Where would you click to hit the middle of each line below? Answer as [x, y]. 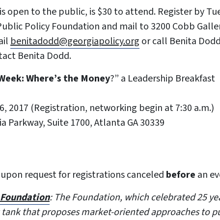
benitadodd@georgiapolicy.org [75, 41]
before [181, 175]
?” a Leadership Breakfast [163, 79]
